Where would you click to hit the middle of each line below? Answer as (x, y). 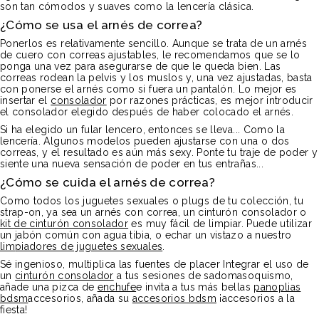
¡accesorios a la (256, 298)
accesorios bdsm (174, 298)
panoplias (277, 287)
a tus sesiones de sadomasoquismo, (203, 276)
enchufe (117, 287)
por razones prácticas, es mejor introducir (210, 100)
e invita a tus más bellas (195, 287)
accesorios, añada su (80, 298)
